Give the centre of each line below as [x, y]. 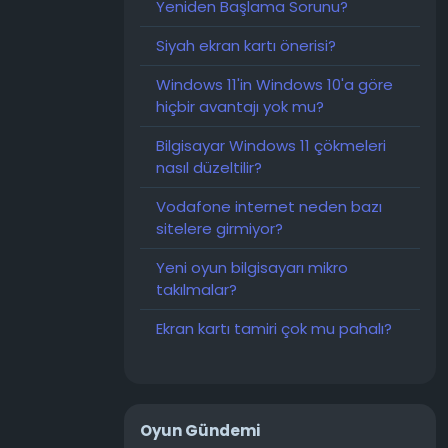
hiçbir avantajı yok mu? [240, 106]
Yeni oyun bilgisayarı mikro [252, 267]
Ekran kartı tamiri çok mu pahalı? [274, 328]
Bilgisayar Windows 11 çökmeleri [271, 145]
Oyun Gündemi [200, 430]
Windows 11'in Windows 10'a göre [274, 84]
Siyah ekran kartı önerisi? [246, 45]
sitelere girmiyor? [219, 228]
